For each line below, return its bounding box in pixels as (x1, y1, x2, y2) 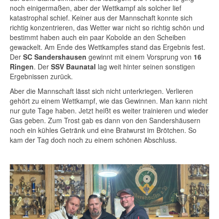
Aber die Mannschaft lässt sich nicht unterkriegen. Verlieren (10, 86, 193, 96)
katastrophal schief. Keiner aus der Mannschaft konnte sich (10, 13, 193, 22)
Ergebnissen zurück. (10, 71, 73, 81)
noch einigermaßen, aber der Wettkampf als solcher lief (10, 3, 181, 13)
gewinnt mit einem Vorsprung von (87, 52, 194, 62)
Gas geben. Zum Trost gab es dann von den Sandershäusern (10, 115, 200, 125)
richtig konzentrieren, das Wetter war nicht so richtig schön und (10, 22, 204, 32)
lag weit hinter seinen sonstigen (96, 62, 195, 71)
